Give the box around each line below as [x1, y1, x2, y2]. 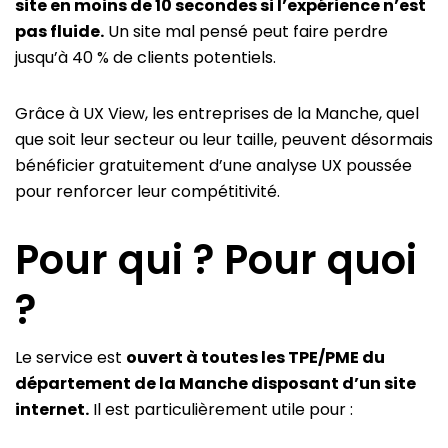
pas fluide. [15, 20, 104, 44]
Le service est [15, 346, 126, 370]
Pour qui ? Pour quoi [15, 232, 417, 289]
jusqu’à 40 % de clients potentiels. [15, 46, 276, 70]
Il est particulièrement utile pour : [89, 398, 353, 422]
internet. [15, 398, 89, 422]
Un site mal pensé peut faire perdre [104, 20, 388, 44]
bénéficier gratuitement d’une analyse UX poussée [15, 154, 412, 178]
